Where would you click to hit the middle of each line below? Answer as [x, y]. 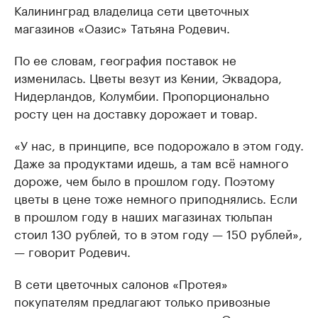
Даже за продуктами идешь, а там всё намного [151, 162]
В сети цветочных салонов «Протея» [121, 283]
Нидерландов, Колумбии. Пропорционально [142, 94]
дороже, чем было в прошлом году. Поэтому [144, 180]
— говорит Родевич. [72, 251]
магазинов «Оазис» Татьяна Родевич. [122, 27]
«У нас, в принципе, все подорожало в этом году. [159, 144]
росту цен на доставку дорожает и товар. [136, 112]
